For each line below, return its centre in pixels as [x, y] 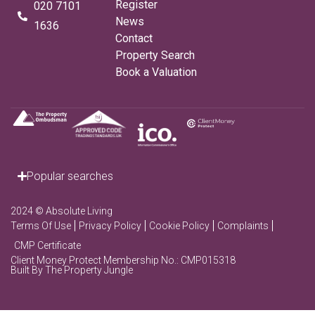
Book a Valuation [156, 72]
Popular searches [70, 176]
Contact [134, 38]
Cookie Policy [179, 225]
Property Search [155, 55]
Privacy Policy [110, 225]
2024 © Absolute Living [62, 211]
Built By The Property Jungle [72, 270]
